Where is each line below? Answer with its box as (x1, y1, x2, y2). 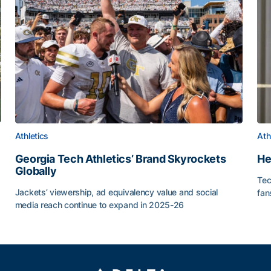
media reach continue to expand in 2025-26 (15, 200, 184, 210)
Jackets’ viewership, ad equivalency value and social (15, 187, 218, 197)
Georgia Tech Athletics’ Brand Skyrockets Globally (14, 224, 244, 236)
